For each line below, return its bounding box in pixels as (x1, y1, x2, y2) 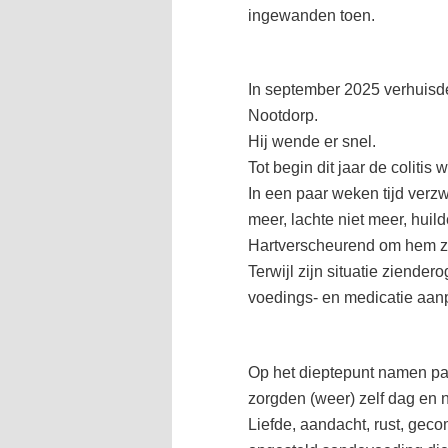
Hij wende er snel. (248, 133, 376, 151)
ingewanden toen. (248, 6, 375, 24)
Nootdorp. (248, 107, 318, 125)
